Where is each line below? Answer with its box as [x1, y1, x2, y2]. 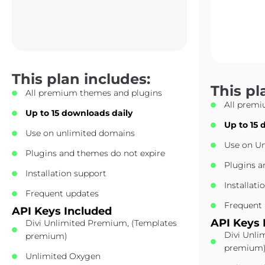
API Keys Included [12, 205, 112, 218]
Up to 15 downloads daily [25, 108, 133, 118]
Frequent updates [25, 188, 99, 199]
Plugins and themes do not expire [25, 148, 166, 159]
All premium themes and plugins [25, 88, 163, 98]
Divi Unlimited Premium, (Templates [25, 218, 177, 228]
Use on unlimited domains [25, 128, 135, 138]
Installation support [25, 168, 107, 179]
